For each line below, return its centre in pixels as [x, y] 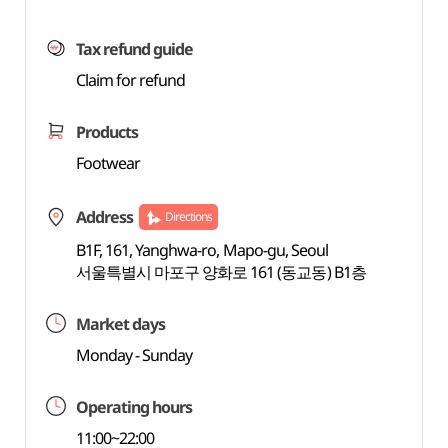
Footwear [107, 163]
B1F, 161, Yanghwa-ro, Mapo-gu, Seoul [202, 250]
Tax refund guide [134, 49]
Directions [188, 216]
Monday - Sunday [134, 355]
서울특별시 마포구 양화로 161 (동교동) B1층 [220, 272]
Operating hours [134, 407]
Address [104, 217]
